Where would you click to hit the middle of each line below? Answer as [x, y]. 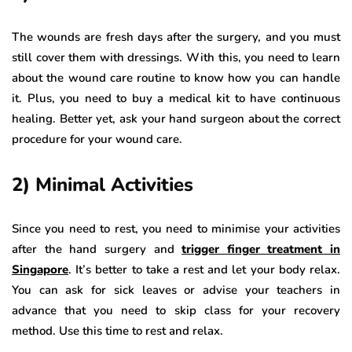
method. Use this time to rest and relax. [117, 331]
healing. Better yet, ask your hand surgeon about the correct [176, 119]
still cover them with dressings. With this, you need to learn [176, 58]
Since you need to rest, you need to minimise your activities [176, 229]
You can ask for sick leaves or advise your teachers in [176, 290]
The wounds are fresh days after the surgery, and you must [176, 37]
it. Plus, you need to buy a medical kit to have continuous [176, 99]
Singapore [40, 270]
